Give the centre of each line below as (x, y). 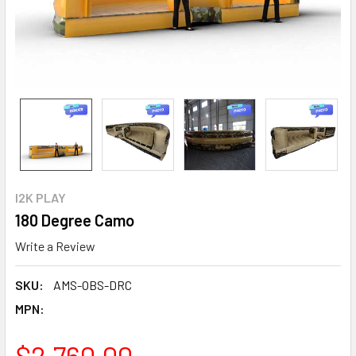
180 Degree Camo (75, 220)
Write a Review (55, 246)
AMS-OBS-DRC (93, 284)
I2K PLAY (41, 197)
